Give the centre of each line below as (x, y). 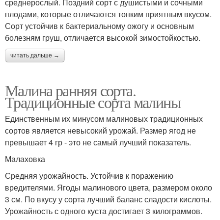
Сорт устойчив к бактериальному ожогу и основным (99, 26)
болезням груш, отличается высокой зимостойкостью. (103, 38)
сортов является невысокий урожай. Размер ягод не (100, 131)
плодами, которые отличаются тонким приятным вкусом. (108, 14)
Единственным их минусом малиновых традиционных (104, 119)
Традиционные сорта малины (93, 102)
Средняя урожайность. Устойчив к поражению (89, 176)
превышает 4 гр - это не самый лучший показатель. (98, 142)
